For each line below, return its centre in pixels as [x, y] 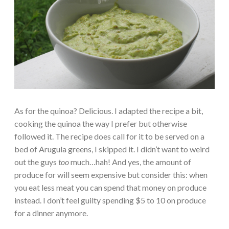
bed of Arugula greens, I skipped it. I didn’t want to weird [112, 149]
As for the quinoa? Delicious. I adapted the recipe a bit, [109, 110]
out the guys [36, 162]
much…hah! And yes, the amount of [130, 162]
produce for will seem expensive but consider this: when [111, 174]
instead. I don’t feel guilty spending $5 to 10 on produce [110, 200]
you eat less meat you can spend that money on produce [110, 187]
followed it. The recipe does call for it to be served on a [109, 136]
